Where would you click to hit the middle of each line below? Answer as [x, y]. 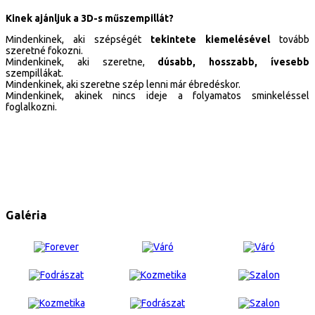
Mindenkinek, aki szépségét [78, 40]
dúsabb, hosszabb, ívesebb [234, 62]
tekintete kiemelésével [210, 40]
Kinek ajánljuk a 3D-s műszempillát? [90, 19]
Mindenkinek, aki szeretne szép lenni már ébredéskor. [123, 85]
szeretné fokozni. [44, 51]
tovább [290, 40]
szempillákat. [34, 73]
